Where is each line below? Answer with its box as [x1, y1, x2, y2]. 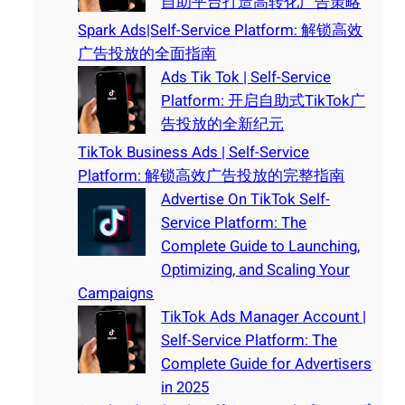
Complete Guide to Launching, [161, 235, 361, 259]
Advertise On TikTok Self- [161, 188, 331, 212]
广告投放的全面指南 [78, 42, 217, 66]
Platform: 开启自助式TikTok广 [161, 89, 366, 113]
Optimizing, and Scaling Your [161, 259, 351, 282]
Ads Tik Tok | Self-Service [161, 66, 332, 89]
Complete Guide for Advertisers [161, 353, 372, 376]
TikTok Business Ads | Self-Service [78, 141, 310, 165]
